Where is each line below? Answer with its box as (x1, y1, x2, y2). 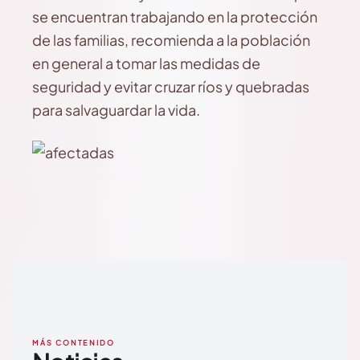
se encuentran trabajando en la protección (32, 7, 317, 26)
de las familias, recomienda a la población (32, 31, 310, 49)
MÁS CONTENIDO (32, 338, 115, 347)
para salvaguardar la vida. (32, 100, 200, 119)
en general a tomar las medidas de (32, 54, 260, 72)
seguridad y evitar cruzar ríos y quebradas (32, 77, 309, 96)
